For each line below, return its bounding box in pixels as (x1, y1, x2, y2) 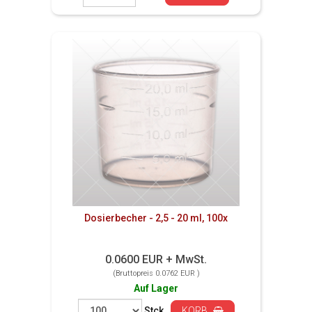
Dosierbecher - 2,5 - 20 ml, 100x (84, 212, 228, 224)
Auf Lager (134, 283, 178, 294)
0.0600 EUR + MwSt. (105, 253, 207, 266)
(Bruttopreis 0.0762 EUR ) (112, 269, 200, 278)
